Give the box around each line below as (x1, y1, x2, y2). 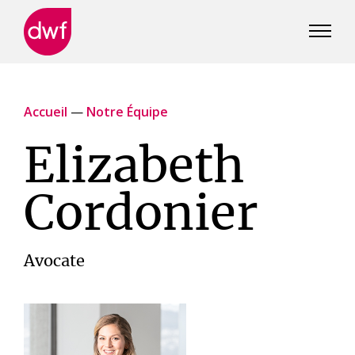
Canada (23, 76, 68, 94)
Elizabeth (24, 144, 245, 192)
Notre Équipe (86, 103, 168, 120)
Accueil (24, 103, 67, 120)
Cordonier (24, 192, 258, 239)
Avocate (24, 254, 85, 269)
